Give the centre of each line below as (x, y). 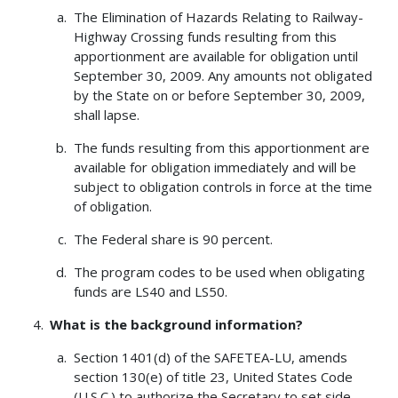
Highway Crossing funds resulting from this (205, 36)
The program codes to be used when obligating (219, 271)
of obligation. (112, 206)
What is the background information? (177, 324)
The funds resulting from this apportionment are (221, 147)
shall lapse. (106, 114)
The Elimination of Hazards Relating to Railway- (218, 16)
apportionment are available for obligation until (215, 56)
